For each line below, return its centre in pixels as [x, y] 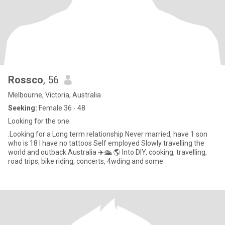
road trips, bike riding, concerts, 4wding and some [86, 161]
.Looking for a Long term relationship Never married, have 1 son [108, 134]
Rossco [26, 80]
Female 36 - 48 [61, 108]
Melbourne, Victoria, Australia [54, 95]
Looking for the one [39, 121]
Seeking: [23, 108]
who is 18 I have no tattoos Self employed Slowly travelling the [106, 143]
